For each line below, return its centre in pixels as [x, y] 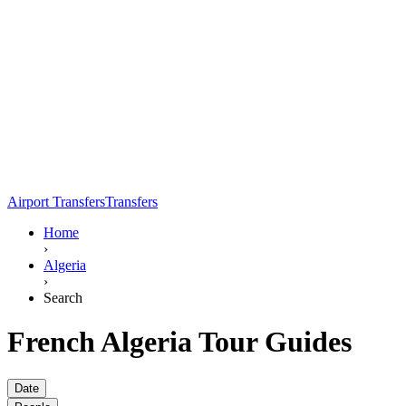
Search [63, 297]
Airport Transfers [56, 201]
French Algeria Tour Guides [179, 342]
